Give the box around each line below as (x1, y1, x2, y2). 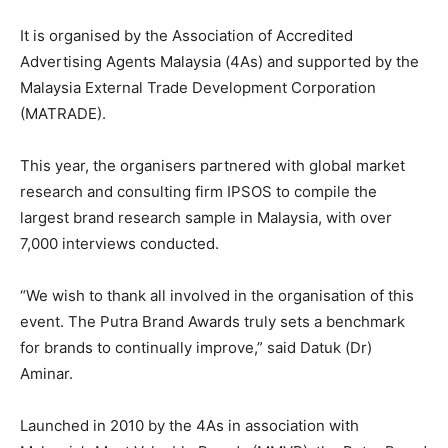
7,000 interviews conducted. (20, 234, 219, 254)
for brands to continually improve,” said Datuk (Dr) (20, 338, 372, 358)
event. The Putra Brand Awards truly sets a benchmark (20, 312, 405, 332)
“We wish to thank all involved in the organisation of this (20, 286, 414, 306)
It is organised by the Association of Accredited (20, 26, 353, 46)
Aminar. (20, 364, 73, 384)
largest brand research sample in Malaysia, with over (20, 208, 392, 228)
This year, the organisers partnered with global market (20, 156, 405, 176)
